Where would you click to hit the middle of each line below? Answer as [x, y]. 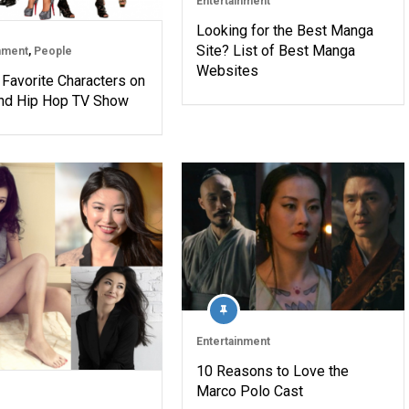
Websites [227, 71]
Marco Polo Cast [249, 391]
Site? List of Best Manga [275, 51]
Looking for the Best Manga [284, 31]
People [52, 51]
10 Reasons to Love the [272, 371]
